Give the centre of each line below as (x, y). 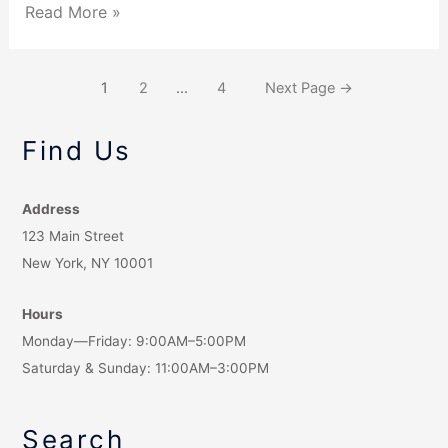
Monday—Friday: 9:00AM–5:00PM (134, 340)
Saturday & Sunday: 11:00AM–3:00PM (146, 367)
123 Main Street (73, 235)
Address (51, 208)
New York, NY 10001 (88, 262)
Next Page (302, 87)
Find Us (77, 150)
